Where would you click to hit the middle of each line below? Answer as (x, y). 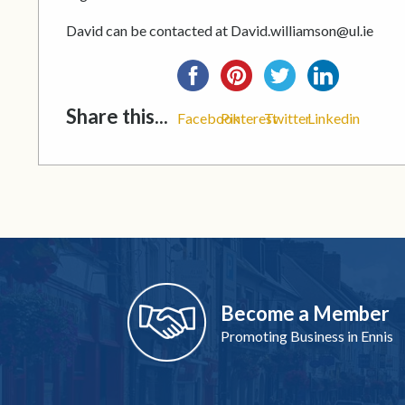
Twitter (287, 118)
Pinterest (249, 118)
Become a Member (305, 314)
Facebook (209, 118)
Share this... (117, 117)
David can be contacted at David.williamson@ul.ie (220, 31)
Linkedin (334, 118)
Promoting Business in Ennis (307, 336)
